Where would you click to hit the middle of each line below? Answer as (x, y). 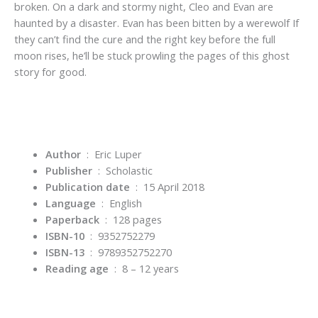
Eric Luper (116, 154)
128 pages (137, 219)
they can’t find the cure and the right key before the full (145, 39)
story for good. (50, 72)
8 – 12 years (150, 268)
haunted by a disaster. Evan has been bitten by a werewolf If (157, 23)
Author (63, 154)
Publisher (68, 170)
